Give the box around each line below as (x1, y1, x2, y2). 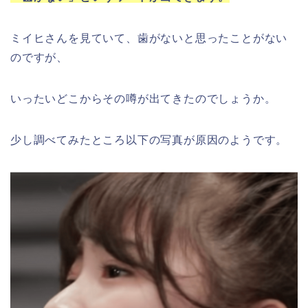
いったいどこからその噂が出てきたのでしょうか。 (10, 93, 276, 105)
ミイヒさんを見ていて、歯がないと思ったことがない (10, 32, 288, 45)
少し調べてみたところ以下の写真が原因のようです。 (10, 134, 288, 146)
